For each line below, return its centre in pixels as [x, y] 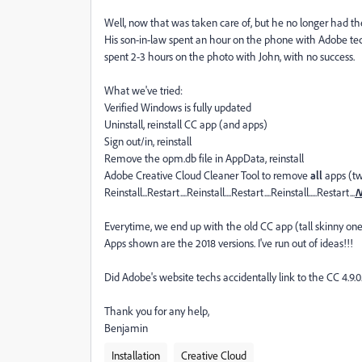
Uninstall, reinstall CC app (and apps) [186, 124]
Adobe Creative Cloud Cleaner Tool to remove [207, 175]
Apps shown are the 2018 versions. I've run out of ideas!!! [229, 243]
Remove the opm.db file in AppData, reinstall [204, 158]
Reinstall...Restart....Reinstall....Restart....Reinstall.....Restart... [229, 192]
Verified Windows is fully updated [178, 107]
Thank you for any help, [157, 311]
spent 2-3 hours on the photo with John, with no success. [229, 56]
